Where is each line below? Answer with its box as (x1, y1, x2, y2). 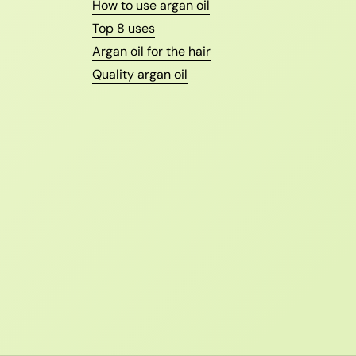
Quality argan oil (92, 66, 188, 83)
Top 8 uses (92, 20, 155, 37)
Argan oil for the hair (92, 43, 211, 60)
